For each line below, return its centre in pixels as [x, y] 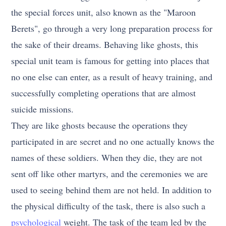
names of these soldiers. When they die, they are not [107, 158]
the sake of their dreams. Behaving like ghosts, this [105, 45]
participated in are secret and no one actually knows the [113, 142]
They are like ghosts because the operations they [100, 125]
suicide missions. [43, 109]
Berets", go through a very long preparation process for [112, 29]
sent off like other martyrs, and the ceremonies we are [110, 174]
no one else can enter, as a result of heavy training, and [112, 77]
